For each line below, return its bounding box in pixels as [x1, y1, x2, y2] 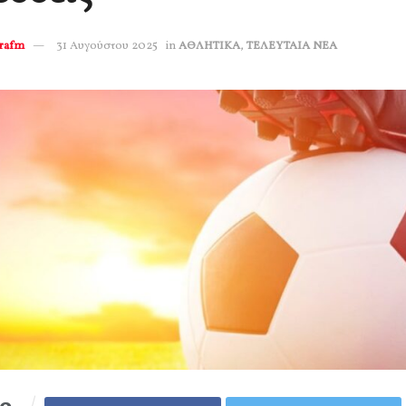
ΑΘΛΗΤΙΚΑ [179, 38, 240, 55]
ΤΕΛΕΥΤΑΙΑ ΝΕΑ [246, 38, 337, 55]
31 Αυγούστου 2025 [56, 38, 158, 55]
